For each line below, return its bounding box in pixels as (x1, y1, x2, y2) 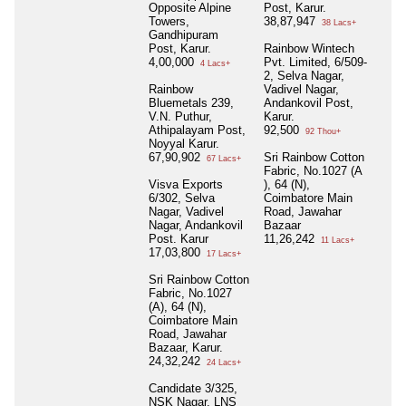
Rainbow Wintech (264, 42, 354, 56)
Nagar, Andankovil (149, 218, 243, 233)
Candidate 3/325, (149, 382, 237, 396)
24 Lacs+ (204, 358, 241, 368)
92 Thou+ (303, 127, 341, 137)
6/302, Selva (149, 191, 215, 206)
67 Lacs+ (204, 154, 241, 164)
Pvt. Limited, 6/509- (264, 55, 367, 70)
